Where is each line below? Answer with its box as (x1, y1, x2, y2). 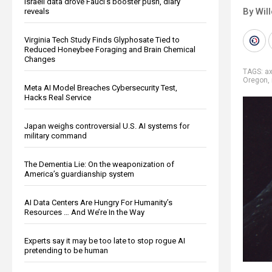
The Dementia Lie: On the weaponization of (24, 159, 174, 169)
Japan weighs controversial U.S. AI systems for (24, 121, 189, 131)
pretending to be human (24, 245, 108, 255)
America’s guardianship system (24, 169, 134, 178)
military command (24, 131, 87, 140)
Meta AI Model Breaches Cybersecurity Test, (24, 83, 177, 92)
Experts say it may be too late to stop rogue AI (24, 236, 185, 245)
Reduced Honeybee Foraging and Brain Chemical (24, 44, 195, 54)
